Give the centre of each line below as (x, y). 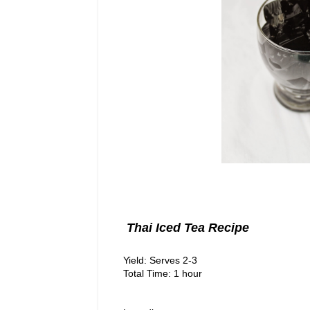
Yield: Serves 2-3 (162, 261)
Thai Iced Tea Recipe (186, 228)
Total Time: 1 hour (163, 274)
